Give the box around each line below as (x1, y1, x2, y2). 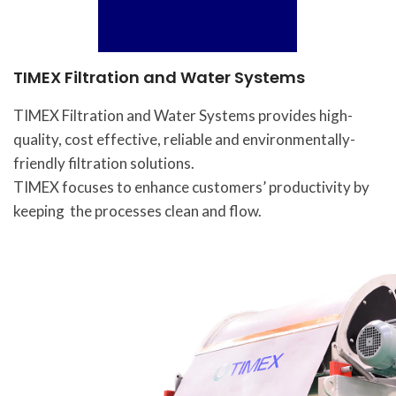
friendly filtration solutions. (12, 154, 194, 172)
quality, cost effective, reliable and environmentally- (12, 130, 355, 148)
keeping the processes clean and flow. (12, 202, 267, 220)
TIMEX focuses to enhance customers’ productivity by (12, 178, 369, 196)
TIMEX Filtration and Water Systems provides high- (12, 106, 353, 125)
